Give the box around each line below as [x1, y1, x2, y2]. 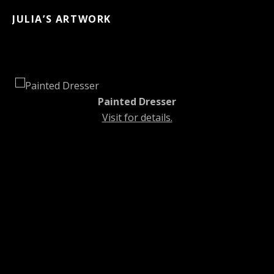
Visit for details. [102, 110, 172, 124]
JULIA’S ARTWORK [12, 12, 111, 26]
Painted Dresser [98, 94, 176, 108]
